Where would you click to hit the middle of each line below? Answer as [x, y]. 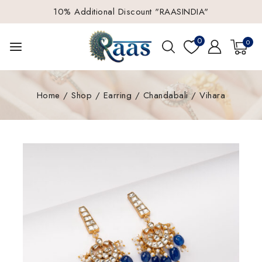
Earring [118, 95]
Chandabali [166, 95]
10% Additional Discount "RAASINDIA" [131, 12]
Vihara [213, 95]
